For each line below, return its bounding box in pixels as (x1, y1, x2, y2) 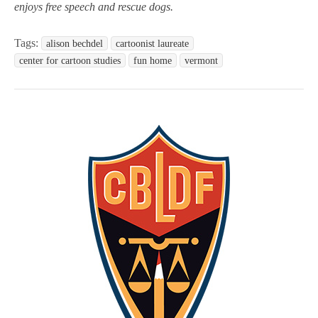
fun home (133, 55, 172, 66)
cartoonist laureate (116, 38, 189, 49)
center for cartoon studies (19, 55, 121, 66)
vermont (185, 55, 218, 66)
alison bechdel (46, 38, 103, 49)
